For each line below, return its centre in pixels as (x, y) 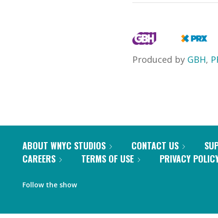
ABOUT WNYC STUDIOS (64, 145)
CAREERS (39, 159)
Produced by (160, 59)
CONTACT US (155, 145)
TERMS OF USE (108, 159)
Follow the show (50, 185)
